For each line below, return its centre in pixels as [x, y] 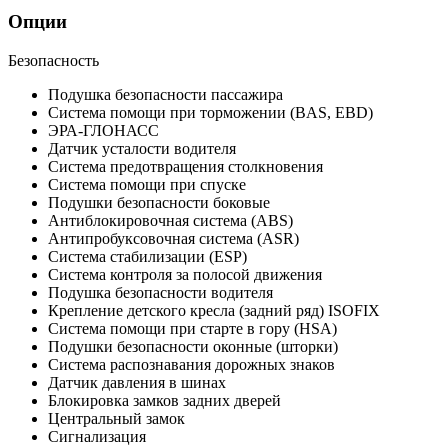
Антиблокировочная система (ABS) [170, 220]
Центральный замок [116, 418]
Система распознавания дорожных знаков [191, 364]
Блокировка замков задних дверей [164, 400]
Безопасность [53, 60]
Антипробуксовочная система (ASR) [173, 238]
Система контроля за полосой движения [185, 274]
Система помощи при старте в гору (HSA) [192, 328]
